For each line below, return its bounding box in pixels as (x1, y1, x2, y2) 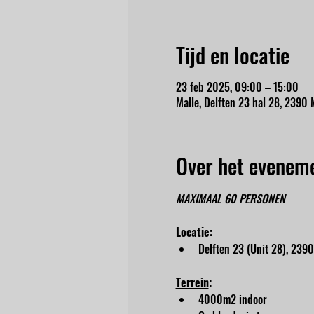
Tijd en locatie (175, 39, 289, 71)
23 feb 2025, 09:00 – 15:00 (175, 78, 299, 95)
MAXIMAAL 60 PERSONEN (175, 189, 285, 207)
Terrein (175, 273, 209, 291)
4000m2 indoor (198, 290, 267, 308)
